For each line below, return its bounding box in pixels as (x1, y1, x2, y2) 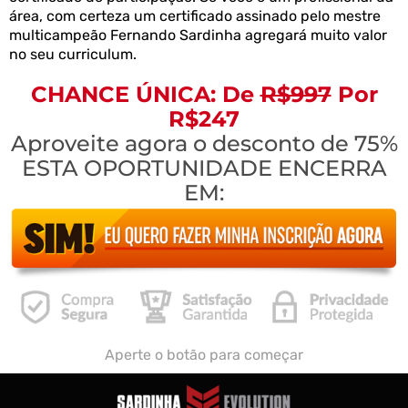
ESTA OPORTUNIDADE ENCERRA (21, 154, 387, 181)
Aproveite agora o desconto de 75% (10, 129, 398, 157)
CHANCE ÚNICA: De (30, 80, 260, 107)
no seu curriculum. (9, 45, 137, 63)
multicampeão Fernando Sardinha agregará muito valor (9, 25, 387, 44)
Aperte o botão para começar (105, 345, 303, 363)
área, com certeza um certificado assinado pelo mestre (9, 6, 381, 25)
